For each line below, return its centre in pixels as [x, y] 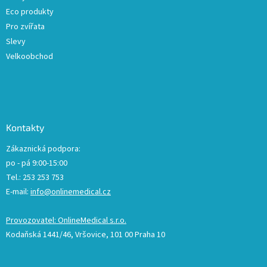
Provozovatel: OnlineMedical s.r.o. [66, 221]
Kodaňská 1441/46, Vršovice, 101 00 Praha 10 [86, 235]
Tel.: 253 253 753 [35, 178]
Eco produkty [30, 12]
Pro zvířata [25, 27]
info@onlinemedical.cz [71, 192]
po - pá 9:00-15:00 [37, 164]
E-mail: [18, 192]
